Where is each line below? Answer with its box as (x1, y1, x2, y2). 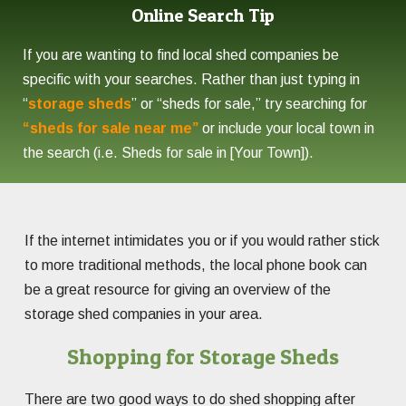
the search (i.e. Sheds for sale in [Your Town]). (23, 145, 314, 161)
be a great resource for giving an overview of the (24, 282, 331, 298)
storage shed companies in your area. (24, 306, 263, 323)
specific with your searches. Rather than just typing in (23, 72, 360, 88)
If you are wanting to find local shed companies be (23, 47, 339, 63)
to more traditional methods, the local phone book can (24, 257, 367, 274)
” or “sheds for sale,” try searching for (131, 96, 367, 112)
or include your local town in (198, 121, 374, 137)
